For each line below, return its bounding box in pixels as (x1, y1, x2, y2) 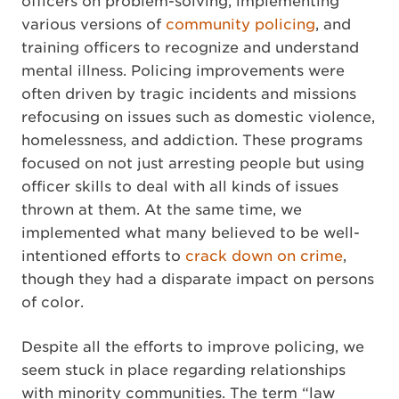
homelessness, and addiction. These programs (21, 132, 362, 149)
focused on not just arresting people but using (21, 155, 364, 172)
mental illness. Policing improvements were (21, 62, 345, 79)
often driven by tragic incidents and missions (21, 85, 356, 102)
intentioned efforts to (21, 248, 185, 265)
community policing (166, 16, 315, 33)
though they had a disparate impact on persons (21, 271, 374, 288)
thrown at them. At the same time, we (21, 201, 302, 218)
